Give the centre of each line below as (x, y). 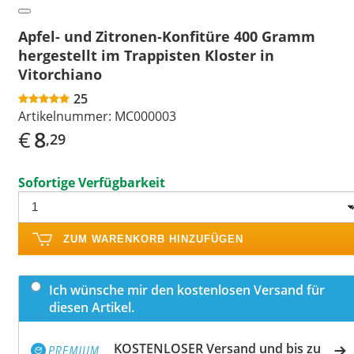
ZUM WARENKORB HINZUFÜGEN (153, 239)
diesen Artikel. (92, 307)
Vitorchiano (60, 74)
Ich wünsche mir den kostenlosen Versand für (187, 290)
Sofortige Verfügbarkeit (92, 182)
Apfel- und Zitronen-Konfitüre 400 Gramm (167, 36)
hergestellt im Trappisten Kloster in (146, 55)
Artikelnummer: (65, 116)
